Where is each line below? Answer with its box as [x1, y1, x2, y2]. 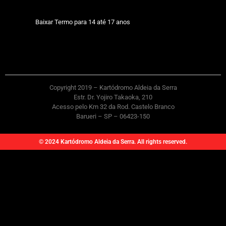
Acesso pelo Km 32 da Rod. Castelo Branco [51, 103, 175, 111]
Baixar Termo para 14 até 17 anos [35, 18, 130, 26]
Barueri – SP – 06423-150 [76, 112, 150, 121]
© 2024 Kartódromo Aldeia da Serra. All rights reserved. [39, 138, 187, 145]
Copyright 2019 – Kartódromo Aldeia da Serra [49, 84, 177, 92]
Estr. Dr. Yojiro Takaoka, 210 [74, 93, 152, 101]
